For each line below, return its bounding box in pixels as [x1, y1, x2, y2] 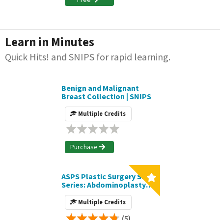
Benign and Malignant [61, 82, 139, 93]
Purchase [70, 142, 98, 152]
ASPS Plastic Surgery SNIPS [61, 171, 159, 181]
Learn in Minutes [5, 34, 94, 50]
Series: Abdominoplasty [61, 179, 146, 190]
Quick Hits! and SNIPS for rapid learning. [5, 51, 170, 63]
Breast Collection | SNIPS [61, 91, 151, 101]
